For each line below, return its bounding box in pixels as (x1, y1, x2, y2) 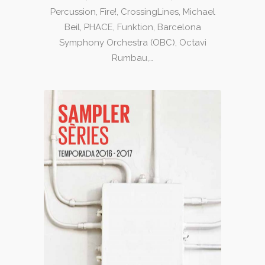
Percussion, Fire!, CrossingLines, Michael (50, 6, 215, 17)
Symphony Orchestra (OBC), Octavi (59, 37, 206, 48)
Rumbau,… (112, 52, 153, 63)
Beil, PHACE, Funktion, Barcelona (64, 21, 201, 33)
